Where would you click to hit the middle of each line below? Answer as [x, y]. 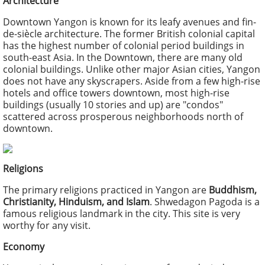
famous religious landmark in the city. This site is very [122, 214]
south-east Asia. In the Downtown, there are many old [123, 57]
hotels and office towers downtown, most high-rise [116, 93]
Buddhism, [233, 190]
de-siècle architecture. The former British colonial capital [129, 34]
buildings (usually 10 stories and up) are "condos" [113, 105]
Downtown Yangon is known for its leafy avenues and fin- [130, 22]
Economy [24, 247]
